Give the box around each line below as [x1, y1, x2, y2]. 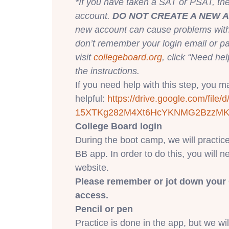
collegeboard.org [94, 52, 162, 62]
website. [75, 162, 109, 173]
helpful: [75, 93, 107, 104]
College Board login [75, 121, 162, 131]
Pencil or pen [75, 203, 133, 214]
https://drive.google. [107, 93, 188, 104]
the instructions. [75, 65, 140, 76]
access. [75, 190, 108, 200]
